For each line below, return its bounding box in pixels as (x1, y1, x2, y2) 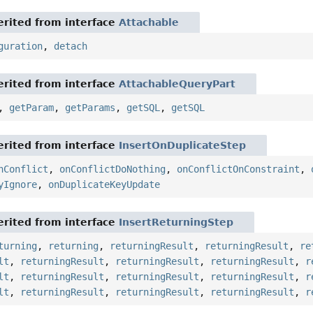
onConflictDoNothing (59, 163, 166, 175)
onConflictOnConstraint (177, 163, 300, 175)
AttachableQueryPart (119, 78, 236, 89)
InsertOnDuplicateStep (119, 139, 247, 151)
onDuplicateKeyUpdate (48, 178, 161, 190)
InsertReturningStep (119, 216, 234, 228)
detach (54, 40, 88, 52)
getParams (65, 101, 116, 113)
